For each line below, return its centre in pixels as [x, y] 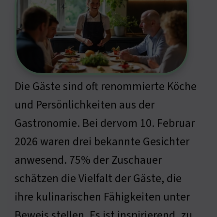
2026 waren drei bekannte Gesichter [102, 141]
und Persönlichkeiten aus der [85, 105]
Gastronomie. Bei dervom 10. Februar [105, 123]
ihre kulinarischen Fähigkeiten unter [102, 197]
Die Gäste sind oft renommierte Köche [106, 86]
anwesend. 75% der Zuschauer [88, 160]
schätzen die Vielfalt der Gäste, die [98, 178]
